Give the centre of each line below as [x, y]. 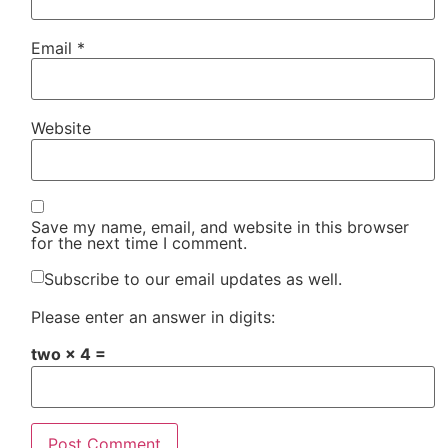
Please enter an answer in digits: [153, 317]
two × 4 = [69, 354]
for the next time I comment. [139, 243]
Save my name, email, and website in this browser [220, 227]
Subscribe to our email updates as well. [193, 279]
